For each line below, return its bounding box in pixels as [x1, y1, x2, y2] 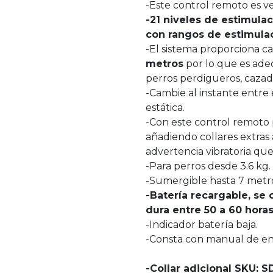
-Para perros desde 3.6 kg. [146, 160, 271, 172]
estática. [146, 101, 185, 113]
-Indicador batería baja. [146, 218, 258, 230]
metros [146, 57, 183, 69]
